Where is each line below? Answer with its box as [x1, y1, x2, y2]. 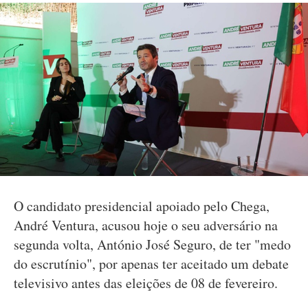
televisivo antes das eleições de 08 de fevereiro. [14, 274, 278, 292]
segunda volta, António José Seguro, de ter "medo [14, 235, 291, 254]
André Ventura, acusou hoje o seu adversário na [14, 216, 278, 234]
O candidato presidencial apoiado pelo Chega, [14, 197, 269, 215]
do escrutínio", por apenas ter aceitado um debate [14, 254, 289, 273]
